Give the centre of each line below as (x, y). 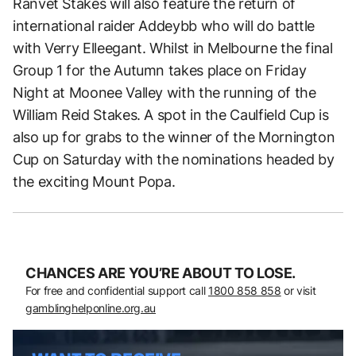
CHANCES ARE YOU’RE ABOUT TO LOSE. (161, 273)
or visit (298, 290)
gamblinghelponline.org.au (91, 308)
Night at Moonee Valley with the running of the (164, 92)
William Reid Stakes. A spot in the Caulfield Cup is (171, 114)
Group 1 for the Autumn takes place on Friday (160, 70)
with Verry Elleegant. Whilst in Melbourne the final (173, 48)
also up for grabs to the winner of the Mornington (174, 137)
